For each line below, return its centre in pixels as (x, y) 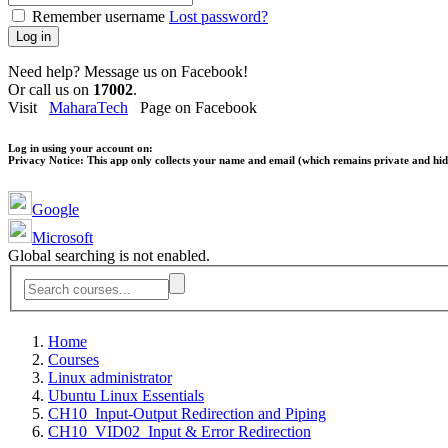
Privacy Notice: (46, 160)
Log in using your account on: (80, 148)
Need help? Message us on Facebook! (128, 72)
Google (55, 210)
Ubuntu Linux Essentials (126, 396)
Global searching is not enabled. (109, 256)
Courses (73, 360)
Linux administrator (110, 378)
